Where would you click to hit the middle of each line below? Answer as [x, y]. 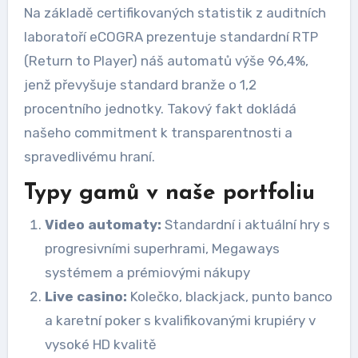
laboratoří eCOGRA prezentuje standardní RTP [171, 36]
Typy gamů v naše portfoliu [169, 193]
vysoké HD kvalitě [100, 344]
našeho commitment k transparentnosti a [158, 132]
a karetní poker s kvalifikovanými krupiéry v [180, 320]
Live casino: [86, 296]
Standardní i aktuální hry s [245, 225]
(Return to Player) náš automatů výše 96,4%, [166, 60]
